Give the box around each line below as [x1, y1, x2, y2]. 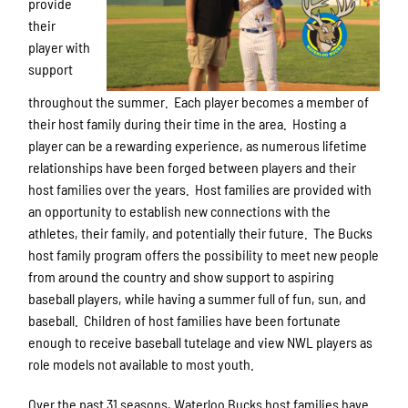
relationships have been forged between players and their [28, 158, 357, 176]
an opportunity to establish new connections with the [28, 201, 331, 219]
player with [28, 37, 91, 56]
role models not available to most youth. [28, 354, 255, 372]
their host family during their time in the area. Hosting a [28, 114, 347, 132]
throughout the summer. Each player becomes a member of [28, 92, 370, 110]
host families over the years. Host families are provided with [28, 179, 372, 198]
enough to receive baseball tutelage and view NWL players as [28, 332, 373, 351]
